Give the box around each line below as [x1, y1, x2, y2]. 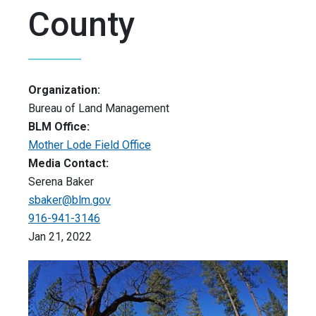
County [28, 4, 135, 45]
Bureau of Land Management [28, 102, 169, 116]
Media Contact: [28, 157, 109, 171]
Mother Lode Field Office [28, 138, 151, 152]
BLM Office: [28, 120, 90, 134]
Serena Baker [28, 175, 94, 189]
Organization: [28, 83, 100, 97]
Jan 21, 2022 [28, 230, 92, 244]
